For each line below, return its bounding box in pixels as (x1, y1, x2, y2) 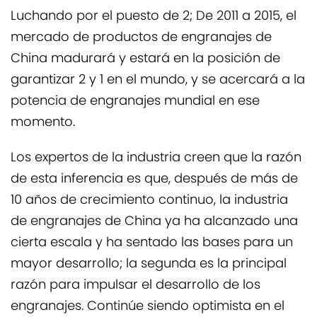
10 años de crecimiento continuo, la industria (11, 190, 288, 212)
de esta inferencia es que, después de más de (11, 168, 298, 190)
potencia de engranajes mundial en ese (11, 91, 260, 113)
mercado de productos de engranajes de (11, 27, 272, 49)
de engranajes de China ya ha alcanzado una (11, 211, 298, 233)
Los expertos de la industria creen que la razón (11, 147, 301, 169)
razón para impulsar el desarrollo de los (11, 275, 260, 296)
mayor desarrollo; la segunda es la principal (11, 253, 287, 275)
